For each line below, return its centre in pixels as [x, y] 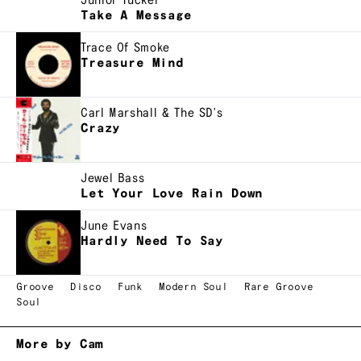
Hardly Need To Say [152, 241]
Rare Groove [278, 287]
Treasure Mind [132, 63]
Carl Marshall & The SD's [152, 113]
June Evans [114, 226]
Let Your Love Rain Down [172, 193]
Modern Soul [193, 287]
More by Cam [60, 344]
